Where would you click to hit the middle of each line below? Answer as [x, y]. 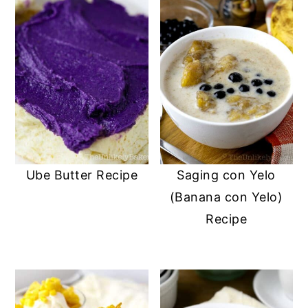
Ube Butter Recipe [82, 175]
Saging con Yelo [226, 175]
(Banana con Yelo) [226, 197]
